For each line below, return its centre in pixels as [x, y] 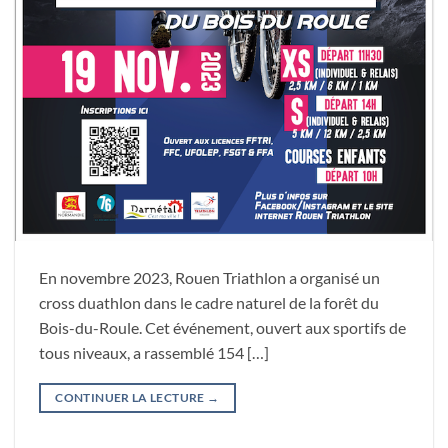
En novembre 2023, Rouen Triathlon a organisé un [209, 278]
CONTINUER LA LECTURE [131, 398]
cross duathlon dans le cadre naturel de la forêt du [209, 303]
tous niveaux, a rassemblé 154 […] [154, 353]
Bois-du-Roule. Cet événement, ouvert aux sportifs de [222, 328]
